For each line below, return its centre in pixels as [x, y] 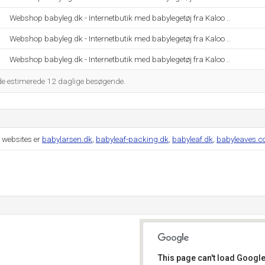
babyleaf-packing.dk [132, 139]
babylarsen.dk [67, 139]
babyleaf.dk [193, 139]
